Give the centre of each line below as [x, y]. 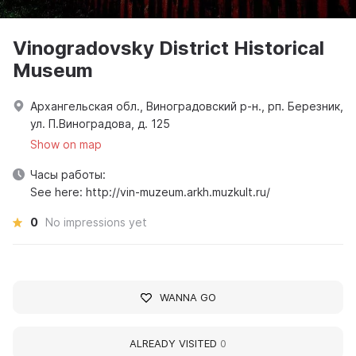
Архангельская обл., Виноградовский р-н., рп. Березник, [187, 106]
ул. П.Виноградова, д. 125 [100, 124]
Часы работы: [68, 174]
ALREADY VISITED [175, 343]
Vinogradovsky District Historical [168, 48]
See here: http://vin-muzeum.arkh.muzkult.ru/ [150, 192]
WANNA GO [188, 297]
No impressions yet [96, 222]
